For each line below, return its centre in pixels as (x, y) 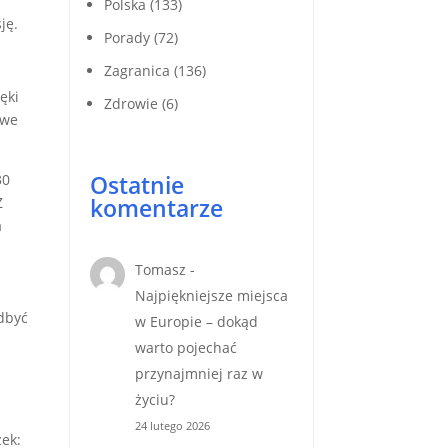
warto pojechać (186, 347)
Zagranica (136, 71)
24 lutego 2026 (173, 425)
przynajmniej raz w (199, 373)
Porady (126, 38)
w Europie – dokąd (197, 321)
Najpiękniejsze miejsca (212, 295)
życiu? (157, 399)
